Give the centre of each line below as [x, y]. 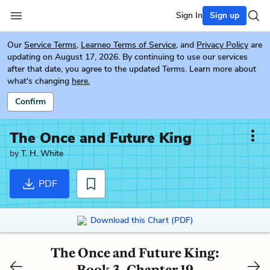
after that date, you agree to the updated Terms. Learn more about [132, 69]
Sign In [189, 15]
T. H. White [42, 153]
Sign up [224, 15]
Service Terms [50, 45]
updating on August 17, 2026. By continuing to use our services [127, 57]
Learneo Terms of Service [128, 45]
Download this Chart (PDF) [142, 220]
